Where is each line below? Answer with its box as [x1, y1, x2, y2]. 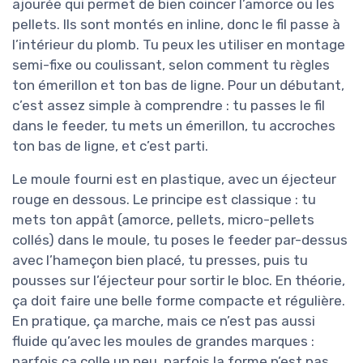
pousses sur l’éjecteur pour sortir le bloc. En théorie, [12, 271, 345, 288]
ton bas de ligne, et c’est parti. [12, 137, 208, 154]
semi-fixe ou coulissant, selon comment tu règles [12, 56, 330, 73]
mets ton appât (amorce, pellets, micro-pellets [12, 211, 314, 228]
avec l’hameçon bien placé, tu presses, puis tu [12, 251, 308, 268]
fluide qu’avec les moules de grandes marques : [12, 332, 314, 349]
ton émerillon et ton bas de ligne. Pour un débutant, [12, 76, 344, 93]
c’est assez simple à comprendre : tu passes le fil [12, 96, 325, 113]
